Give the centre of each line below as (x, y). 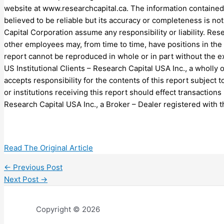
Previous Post (37, 167)
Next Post (22, 179)
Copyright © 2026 (68, 209)
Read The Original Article (48, 147)
